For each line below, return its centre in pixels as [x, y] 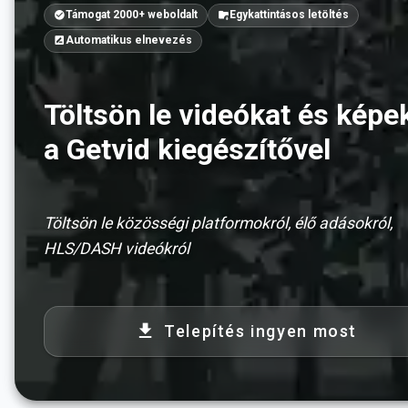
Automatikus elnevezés [128, 41]
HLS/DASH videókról [117, 249]
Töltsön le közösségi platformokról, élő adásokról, [218, 224]
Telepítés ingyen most [260, 331]
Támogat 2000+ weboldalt [131, 15]
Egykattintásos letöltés [289, 15]
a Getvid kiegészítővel [187, 149]
